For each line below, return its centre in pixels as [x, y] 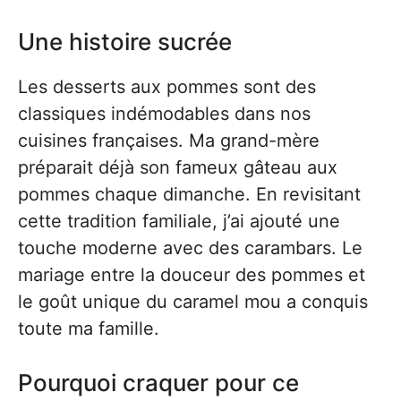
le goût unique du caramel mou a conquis [193, 302]
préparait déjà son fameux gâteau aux [178, 167]
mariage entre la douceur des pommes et [192, 275]
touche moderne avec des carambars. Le [190, 248]
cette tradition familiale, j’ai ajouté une [179, 221]
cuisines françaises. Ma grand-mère [169, 141]
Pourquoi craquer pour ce [158, 383]
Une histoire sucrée [125, 42]
